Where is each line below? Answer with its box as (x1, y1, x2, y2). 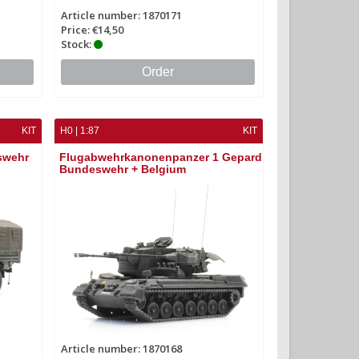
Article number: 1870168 (61, 341, 183, 356)
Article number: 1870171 (61, 7, 183, 22)
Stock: (61, 36, 95, 51)
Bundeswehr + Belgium (59, 162, 187, 175)
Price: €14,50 (61, 22, 124, 37)
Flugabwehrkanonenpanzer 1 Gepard (59, 150, 263, 163)
